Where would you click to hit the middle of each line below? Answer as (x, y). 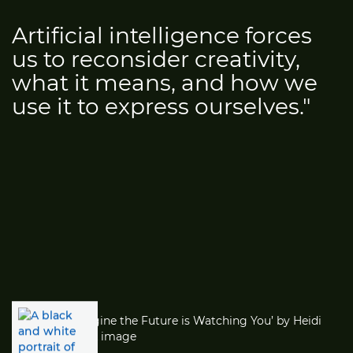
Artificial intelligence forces (162, 35)
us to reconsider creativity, (156, 59)
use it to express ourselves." (161, 106)
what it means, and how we (165, 82)
